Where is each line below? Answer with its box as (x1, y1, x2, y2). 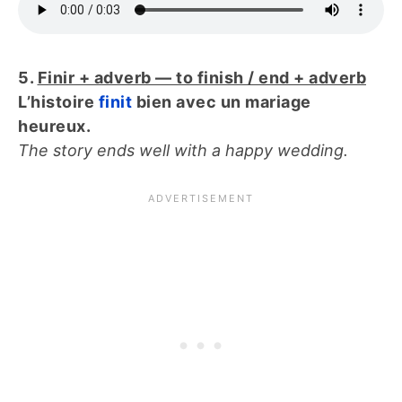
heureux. (18, 116, 91, 135)
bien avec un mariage (135, 92, 311, 111)
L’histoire (18, 92, 99, 111)
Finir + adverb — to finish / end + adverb (37, 67, 366, 87)
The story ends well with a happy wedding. (18, 140, 348, 160)
